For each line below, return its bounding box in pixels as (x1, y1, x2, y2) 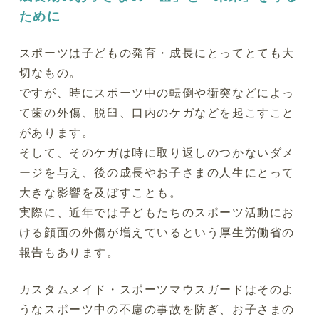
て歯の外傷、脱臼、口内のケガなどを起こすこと (19, 105, 296, 121)
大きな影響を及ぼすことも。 (19, 184, 182, 201)
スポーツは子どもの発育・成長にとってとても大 (19, 45, 296, 61)
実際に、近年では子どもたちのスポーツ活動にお (19, 204, 296, 221)
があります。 (19, 125, 95, 141)
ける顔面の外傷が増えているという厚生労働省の (19, 224, 296, 241)
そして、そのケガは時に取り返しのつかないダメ (19, 145, 296, 161)
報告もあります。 (19, 244, 120, 261)
